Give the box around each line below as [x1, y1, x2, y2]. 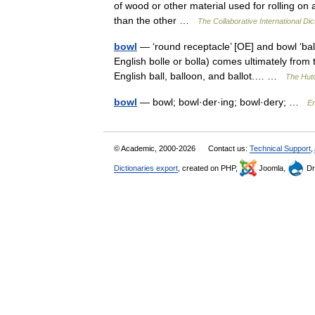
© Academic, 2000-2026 [114, 144, 198, 153]
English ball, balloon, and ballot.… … [114, 70, 285, 82]
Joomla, [257, 164, 288, 172]
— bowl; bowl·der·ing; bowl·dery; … [137, 96, 307, 108]
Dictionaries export [114, 164, 178, 172]
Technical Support [250, 144, 311, 153]
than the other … [114, 15, 198, 26]
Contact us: [208, 144, 250, 153]
